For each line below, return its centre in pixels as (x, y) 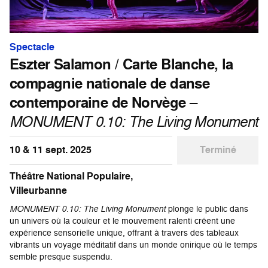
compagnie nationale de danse (110, 83)
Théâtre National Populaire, (71, 176)
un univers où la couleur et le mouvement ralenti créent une (122, 221)
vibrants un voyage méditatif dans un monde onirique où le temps (133, 245)
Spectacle (32, 47)
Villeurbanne (38, 191)
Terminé (218, 150)
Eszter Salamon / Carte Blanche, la (121, 64)
